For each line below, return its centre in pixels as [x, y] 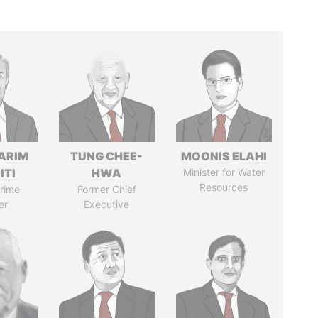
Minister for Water [224, 172]
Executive [107, 204]
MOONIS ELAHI [224, 156]
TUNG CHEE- [107, 156]
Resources [224, 187]
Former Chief [106, 189]
